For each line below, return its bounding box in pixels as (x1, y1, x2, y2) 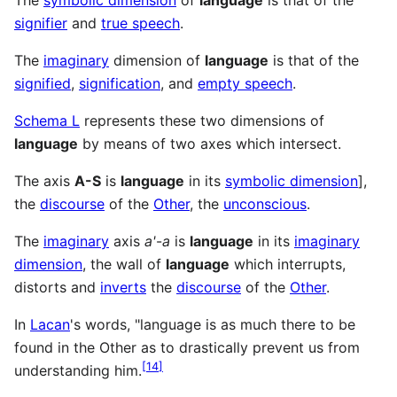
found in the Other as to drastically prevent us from (14, 339, 360, 357)
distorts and (14, 278, 100, 297)
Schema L (14, 112, 80, 130)
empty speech (198, 74, 292, 93)
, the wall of (82, 255, 166, 274)
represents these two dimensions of (80, 112, 324, 130)
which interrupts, (230, 255, 346, 274)
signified (14, 74, 71, 93)
